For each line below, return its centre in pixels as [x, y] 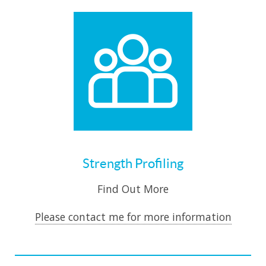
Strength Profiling [133, 163]
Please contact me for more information [133, 217]
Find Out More [133, 189]
